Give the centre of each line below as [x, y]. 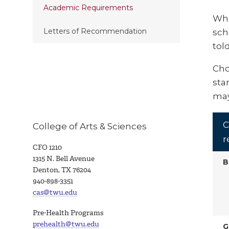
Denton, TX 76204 [62, 170]
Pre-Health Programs [69, 213]
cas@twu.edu [55, 192]
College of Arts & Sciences [90, 126]
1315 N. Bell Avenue [64, 158]
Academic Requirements [88, 8]
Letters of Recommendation [95, 31]
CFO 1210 [47, 147]
